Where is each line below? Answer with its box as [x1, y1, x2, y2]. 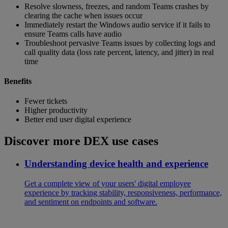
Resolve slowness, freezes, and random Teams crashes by [24, 2, 209, 11]
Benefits [4, 76, 32, 85]
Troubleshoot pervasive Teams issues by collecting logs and [24, 38, 215, 47]
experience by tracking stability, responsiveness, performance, [24, 188, 222, 197]
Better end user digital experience [24, 115, 131, 124]
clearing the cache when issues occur [24, 11, 142, 20]
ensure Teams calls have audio [24, 29, 122, 38]
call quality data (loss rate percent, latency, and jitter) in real [24, 47, 214, 56]
